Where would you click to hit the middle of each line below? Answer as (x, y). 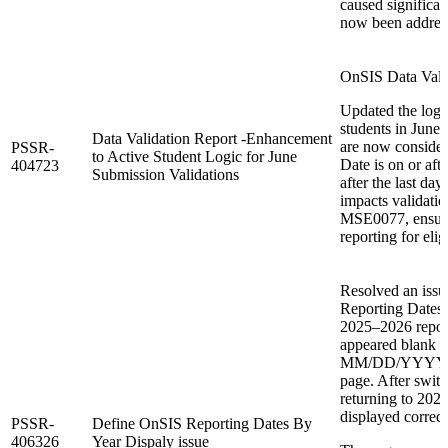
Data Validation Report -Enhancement (212, 138)
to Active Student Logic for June (194, 156)
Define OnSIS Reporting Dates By (202, 423)
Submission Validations (165, 174)
